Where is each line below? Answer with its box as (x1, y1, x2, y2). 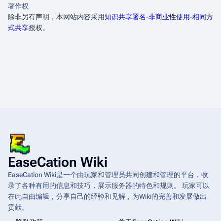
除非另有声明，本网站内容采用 (8, 13, 105, 21)
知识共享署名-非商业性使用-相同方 (105, 13, 213, 21)
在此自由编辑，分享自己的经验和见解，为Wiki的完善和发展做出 (8, 192, 207, 200)
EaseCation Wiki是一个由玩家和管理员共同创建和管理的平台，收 (8, 171, 208, 179)
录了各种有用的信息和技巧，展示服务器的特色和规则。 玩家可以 (8, 182, 210, 189)
